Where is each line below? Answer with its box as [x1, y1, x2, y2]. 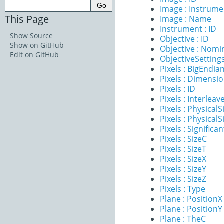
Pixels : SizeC [160, 133, 207, 144]
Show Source [10, 30, 53, 40]
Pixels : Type [160, 183, 205, 194]
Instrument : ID [160, 23, 216, 34]
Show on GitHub [10, 40, 64, 50]
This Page [5, 11, 49, 26]
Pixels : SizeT [160, 143, 206, 154]
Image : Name [160, 13, 211, 24]
